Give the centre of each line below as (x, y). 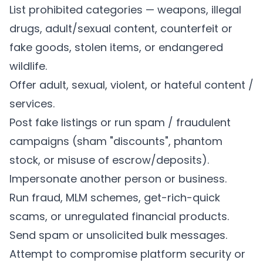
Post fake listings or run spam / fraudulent (120, 122)
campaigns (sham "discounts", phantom (116, 141)
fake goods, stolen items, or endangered (116, 47)
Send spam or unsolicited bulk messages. (118, 235)
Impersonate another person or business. (118, 179)
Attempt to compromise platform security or (127, 254)
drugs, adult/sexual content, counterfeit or (121, 28)
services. (32, 104)
